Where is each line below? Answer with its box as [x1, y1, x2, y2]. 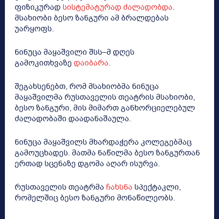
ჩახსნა [106, 182, 132, 193]
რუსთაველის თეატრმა [15, 182, 106, 193]
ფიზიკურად [15, 2, 63, 13]
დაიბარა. [72, 58, 110, 69]
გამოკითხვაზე [15, 58, 72, 69]
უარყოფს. [15, 23, 54, 35]
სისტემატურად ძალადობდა [63, 2, 173, 13]
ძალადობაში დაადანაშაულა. [15, 113, 131, 125]
